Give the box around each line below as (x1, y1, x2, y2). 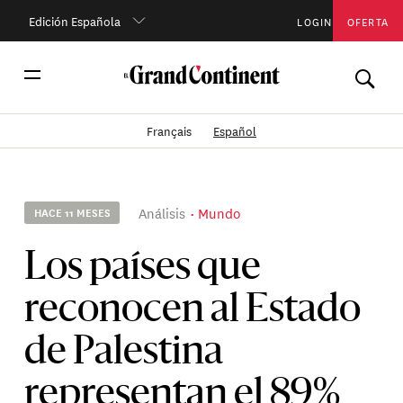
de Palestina (24, 335, 224, 373)
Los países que (24, 250, 262, 289)
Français (146, 121, 194, 140)
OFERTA (346, 10, 390, 30)
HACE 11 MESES (33, 203, 111, 221)
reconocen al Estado (24, 292, 362, 331)
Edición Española (28, 10, 121, 30)
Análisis (139, 201, 186, 223)
